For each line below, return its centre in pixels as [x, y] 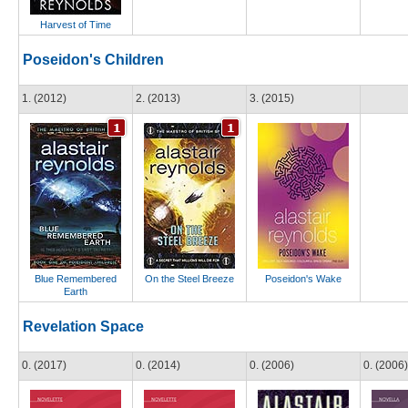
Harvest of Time [76, 25]
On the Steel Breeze [189, 279]
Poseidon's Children [93, 60]
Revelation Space [83, 326]
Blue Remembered [76, 279]
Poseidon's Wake [303, 279]
